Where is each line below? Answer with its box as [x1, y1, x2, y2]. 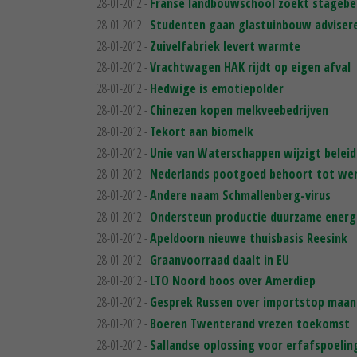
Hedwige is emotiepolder [150, 80, 284, 98]
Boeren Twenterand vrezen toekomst [150, 314, 350, 332]
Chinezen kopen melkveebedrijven [150, 100, 328, 119]
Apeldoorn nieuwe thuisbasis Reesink [150, 229, 347, 247]
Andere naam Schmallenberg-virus [150, 186, 331, 205]
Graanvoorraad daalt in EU [150, 250, 289, 269]
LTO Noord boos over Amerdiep [150, 272, 316, 290]
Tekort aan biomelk [150, 122, 253, 140]
